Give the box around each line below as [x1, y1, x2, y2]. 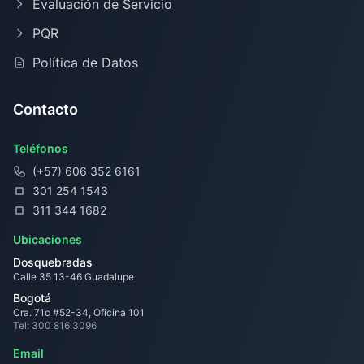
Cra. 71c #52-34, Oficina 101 [13, 306, 145, 318]
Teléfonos [13, 141, 68, 155]
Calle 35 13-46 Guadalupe [13, 271, 134, 283]
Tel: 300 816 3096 [13, 319, 97, 331]
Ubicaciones [13, 232, 82, 246]
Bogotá [13, 291, 51, 305]
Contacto [13, 101, 78, 118]
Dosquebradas [13, 255, 93, 269]
